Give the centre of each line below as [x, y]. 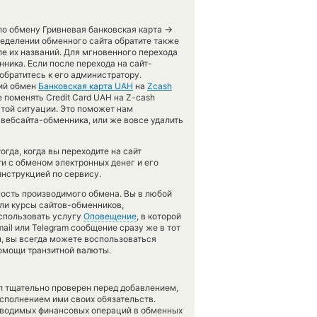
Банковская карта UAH [86, 86]
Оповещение [110, 216]
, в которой [159, 216]
